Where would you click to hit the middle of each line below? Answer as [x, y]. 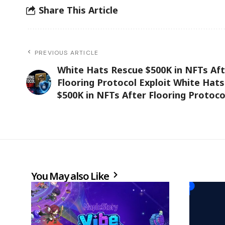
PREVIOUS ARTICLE [67, 52]
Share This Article [78, 10]
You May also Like [71, 176]
